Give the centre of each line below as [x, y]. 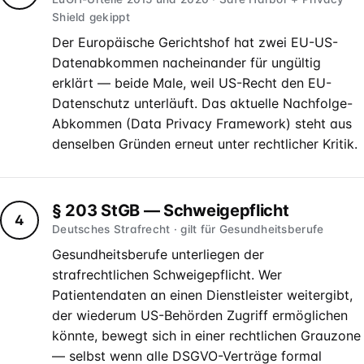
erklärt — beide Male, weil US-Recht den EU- [192, 83]
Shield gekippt [91, 17]
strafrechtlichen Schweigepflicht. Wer [167, 275]
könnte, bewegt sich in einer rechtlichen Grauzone [206, 336]
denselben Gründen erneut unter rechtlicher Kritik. [205, 144]
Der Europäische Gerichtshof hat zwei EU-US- [195, 42]
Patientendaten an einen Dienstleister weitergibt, [202, 295]
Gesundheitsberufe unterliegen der [158, 254]
